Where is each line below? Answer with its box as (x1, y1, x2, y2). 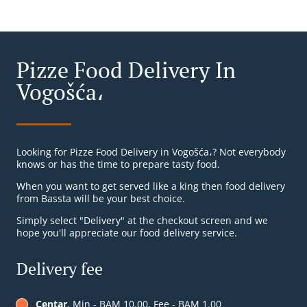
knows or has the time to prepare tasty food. (16, 158, 220, 171)
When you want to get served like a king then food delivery (16, 180, 285, 193)
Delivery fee (16, 258, 103, 280)
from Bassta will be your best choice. (16, 192, 185, 206)
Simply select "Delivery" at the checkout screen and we (16, 214, 268, 228)
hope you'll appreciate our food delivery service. (16, 226, 237, 240)
